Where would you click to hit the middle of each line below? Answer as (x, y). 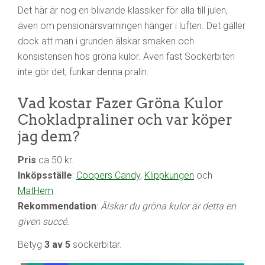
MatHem (35, 190)
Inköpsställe (45, 175)
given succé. (43, 221)
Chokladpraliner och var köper (125, 119)
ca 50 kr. (55, 160)
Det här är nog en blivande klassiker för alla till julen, (123, 10)
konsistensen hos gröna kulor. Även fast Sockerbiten (126, 56)
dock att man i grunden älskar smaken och (106, 41)
